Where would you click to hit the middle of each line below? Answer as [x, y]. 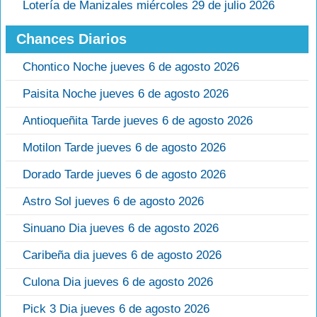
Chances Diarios [71, 39]
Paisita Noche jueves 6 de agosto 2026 [126, 94]
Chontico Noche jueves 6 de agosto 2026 [131, 67]
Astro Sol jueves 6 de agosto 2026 [113, 202]
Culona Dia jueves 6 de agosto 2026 [118, 282]
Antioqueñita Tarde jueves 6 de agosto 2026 [138, 121]
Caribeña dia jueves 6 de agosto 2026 [122, 255]
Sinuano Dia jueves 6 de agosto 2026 [121, 229]
